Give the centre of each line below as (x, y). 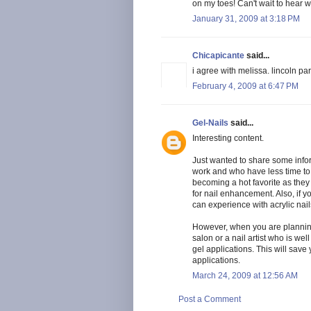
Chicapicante (218, 55)
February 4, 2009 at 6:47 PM (245, 86)
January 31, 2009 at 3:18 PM (246, 18)
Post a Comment (210, 299)
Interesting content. (228, 138)
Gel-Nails (210, 123)
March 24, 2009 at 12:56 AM (245, 275)
